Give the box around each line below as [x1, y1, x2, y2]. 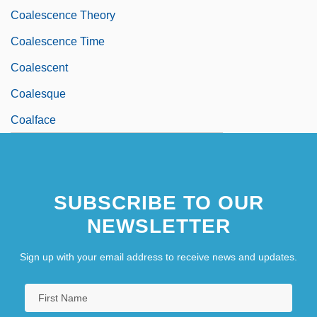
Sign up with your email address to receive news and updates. [20, 250, 297, 263]
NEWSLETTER [86, 214, 231, 237]
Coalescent [11, 61, 68, 74]
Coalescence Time [11, 35, 105, 47]
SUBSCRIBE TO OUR [53, 191, 264, 214]
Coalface [11, 113, 56, 126]
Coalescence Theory [11, 8, 115, 21]
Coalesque [11, 87, 66, 100]
